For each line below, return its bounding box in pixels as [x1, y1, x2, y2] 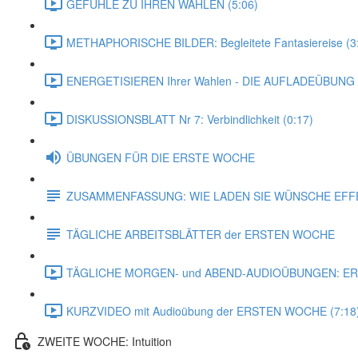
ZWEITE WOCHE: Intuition [38, 332, 172, 349]
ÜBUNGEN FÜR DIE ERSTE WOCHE [66, 149, 255, 165]
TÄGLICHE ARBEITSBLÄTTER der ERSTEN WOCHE [66, 225, 335, 242]
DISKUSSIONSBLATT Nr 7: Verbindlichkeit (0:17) [66, 110, 313, 127]
